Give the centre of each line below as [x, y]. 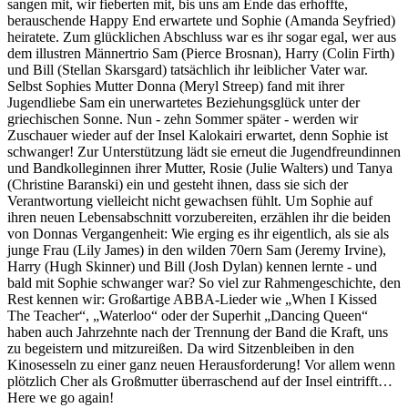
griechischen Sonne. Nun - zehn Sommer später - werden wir [183, 118]
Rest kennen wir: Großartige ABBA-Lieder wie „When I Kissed [192, 299]
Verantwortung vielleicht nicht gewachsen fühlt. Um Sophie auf [190, 200]
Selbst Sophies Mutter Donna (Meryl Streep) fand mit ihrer [176, 86]
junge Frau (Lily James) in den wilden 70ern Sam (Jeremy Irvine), [197, 250]
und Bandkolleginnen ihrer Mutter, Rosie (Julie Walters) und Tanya [200, 168]
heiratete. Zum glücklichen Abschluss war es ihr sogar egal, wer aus [202, 36]
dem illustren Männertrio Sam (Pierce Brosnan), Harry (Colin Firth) [201, 53]
